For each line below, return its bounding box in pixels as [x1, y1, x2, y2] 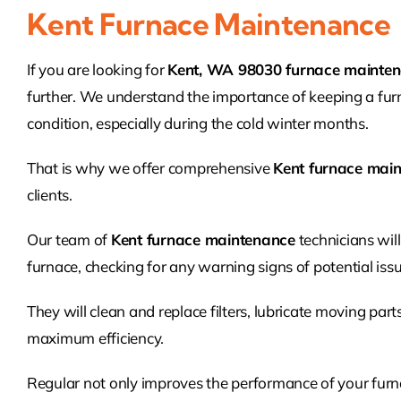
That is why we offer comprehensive [26, 158, 274, 178]
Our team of [26, 230, 111, 250]
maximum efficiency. [26, 328, 165, 348]
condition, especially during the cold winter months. [26, 114, 369, 133]
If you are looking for [26, 60, 168, 80]
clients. [26, 185, 73, 205]
